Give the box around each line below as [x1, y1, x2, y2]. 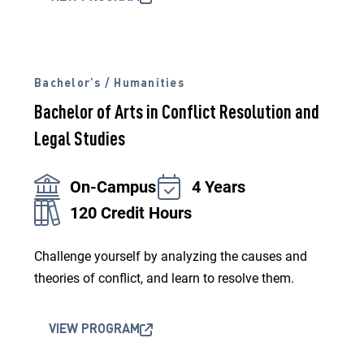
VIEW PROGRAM [49, 323, 140, 336]
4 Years [192, 177, 245, 197]
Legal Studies [34, 131, 125, 150]
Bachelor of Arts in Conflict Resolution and [34, 104, 319, 123]
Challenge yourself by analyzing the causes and [34, 249, 307, 264]
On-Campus [70, 177, 156, 197]
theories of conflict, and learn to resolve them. [34, 271, 294, 286]
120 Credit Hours [70, 203, 192, 223]
